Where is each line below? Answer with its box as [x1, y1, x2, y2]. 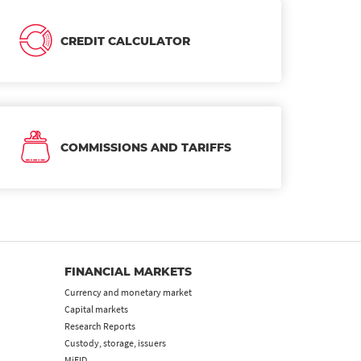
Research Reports [64, 319, 136, 332]
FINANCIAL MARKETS [64, 263, 193, 279]
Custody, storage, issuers [64, 336, 167, 349]
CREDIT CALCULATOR [60, 33, 190, 48]
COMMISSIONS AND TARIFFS [60, 139, 231, 155]
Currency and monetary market [64, 285, 193, 298]
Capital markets [64, 302, 129, 315]
